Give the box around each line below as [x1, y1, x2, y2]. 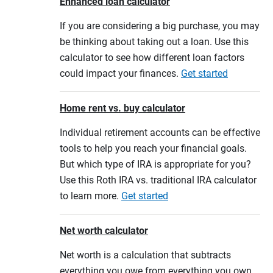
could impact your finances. [60, 68, 181, 79]
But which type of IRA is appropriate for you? [60, 158, 251, 170]
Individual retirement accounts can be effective [60, 127, 260, 138]
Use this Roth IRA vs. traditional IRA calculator [60, 174, 257, 186]
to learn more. [60, 190, 121, 202]
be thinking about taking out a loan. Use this [60, 36, 249, 48]
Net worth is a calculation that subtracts [60, 249, 231, 261]
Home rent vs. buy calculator [60, 102, 185, 114]
